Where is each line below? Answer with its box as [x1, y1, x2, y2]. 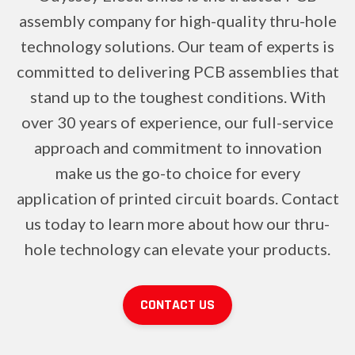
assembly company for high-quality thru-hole [18, 10, 337, 30]
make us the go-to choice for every [55, 162, 300, 182]
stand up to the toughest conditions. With [29, 86, 326, 106]
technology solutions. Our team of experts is [21, 36, 334, 55]
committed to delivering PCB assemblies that [16, 61, 339, 81]
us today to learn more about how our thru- [25, 213, 330, 233]
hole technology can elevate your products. [25, 239, 330, 258]
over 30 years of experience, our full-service [21, 112, 334, 132]
